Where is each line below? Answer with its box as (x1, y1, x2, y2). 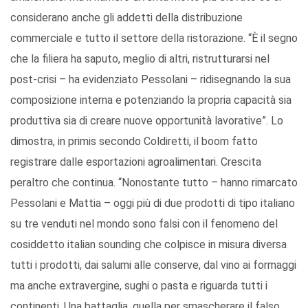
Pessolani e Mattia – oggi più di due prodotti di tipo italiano (10, 197, 295, 210)
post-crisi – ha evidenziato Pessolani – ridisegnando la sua (10, 73, 291, 87)
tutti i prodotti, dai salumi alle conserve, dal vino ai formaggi (10, 258, 296, 272)
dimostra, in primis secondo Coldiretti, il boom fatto (10, 135, 258, 148)
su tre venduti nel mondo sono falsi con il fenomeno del (10, 217, 278, 231)
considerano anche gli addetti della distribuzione (10, 11, 243, 25)
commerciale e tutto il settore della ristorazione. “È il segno (10, 32, 298, 45)
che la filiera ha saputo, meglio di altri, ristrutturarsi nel (10, 52, 269, 66)
